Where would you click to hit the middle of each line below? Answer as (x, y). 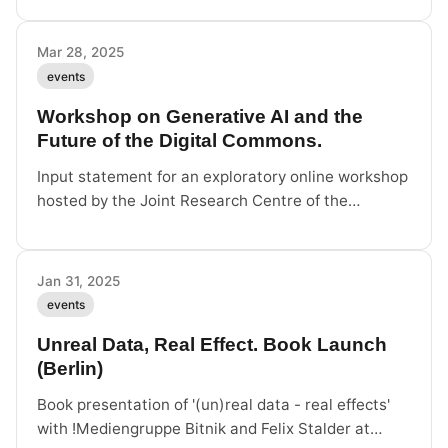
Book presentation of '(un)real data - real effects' (213, 405)
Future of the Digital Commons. (179, 140)
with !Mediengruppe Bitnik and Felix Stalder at (203, 429)
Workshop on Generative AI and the (200, 116)
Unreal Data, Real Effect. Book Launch (212, 345)
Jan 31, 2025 (78, 280)
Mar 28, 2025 (80, 52)
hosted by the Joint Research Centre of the (192, 200)
